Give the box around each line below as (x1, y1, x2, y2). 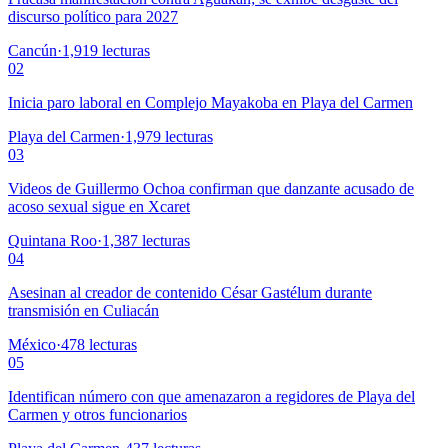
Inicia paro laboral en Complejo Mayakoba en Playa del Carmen (8, 94, 413, 112)
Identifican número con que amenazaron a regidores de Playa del (8, 388, 415, 406)
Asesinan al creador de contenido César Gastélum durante (8, 284, 372, 302)
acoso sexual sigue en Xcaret (8, 198, 190, 216)
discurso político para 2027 (8, 8, 178, 26)
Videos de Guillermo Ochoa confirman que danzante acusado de (8, 180, 414, 198)
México (8, 336, 56, 354)
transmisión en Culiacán (8, 302, 159, 320)
